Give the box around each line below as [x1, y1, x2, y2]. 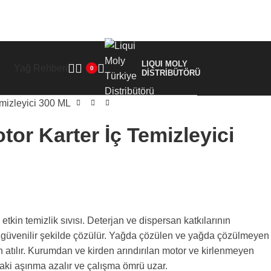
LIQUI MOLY [142, 59, 188, 68]
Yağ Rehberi [14, 63, 68, 73]
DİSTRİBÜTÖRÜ [142, 68, 200, 77]
